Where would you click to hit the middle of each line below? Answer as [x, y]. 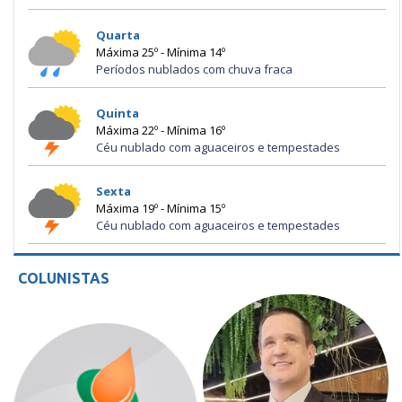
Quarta [118, 35]
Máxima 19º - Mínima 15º [161, 209]
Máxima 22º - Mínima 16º [161, 131]
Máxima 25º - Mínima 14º [161, 52]
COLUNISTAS [64, 278]
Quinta [118, 114]
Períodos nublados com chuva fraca [194, 70]
